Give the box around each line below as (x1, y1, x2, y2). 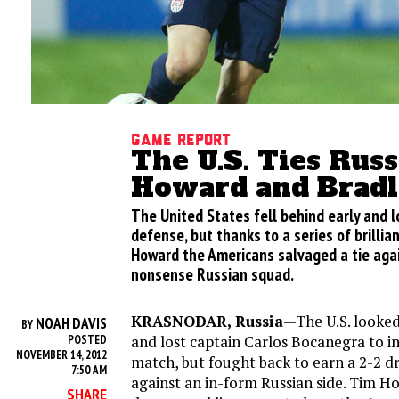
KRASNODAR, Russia (131, 311, 283, 331)
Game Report (131, 133, 231, 148)
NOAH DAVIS (36, 313, 107, 333)
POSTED (68, 332, 107, 347)
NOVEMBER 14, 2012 (16, 347, 107, 362)
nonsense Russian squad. (131, 263, 294, 285)
